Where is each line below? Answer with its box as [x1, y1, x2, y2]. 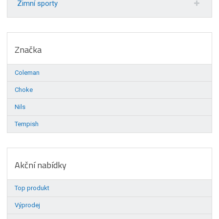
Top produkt [15, 184, 50, 192]
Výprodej [15, 201, 41, 209]
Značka [15, 43, 42, 57]
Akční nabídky [15, 158, 67, 172]
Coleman [15, 69, 40, 77]
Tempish [15, 120, 39, 128]
